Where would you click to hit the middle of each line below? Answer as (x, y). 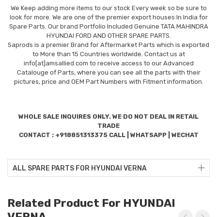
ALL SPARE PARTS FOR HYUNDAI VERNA (80, 168)
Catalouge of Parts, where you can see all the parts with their (108, 72)
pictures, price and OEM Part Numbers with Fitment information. (108, 81)
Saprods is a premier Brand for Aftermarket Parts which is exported (108, 45)
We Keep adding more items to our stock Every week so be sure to (108, 8)
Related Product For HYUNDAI (91, 203)
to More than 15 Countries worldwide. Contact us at (108, 54)
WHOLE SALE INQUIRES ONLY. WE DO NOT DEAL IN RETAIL (108, 116)
